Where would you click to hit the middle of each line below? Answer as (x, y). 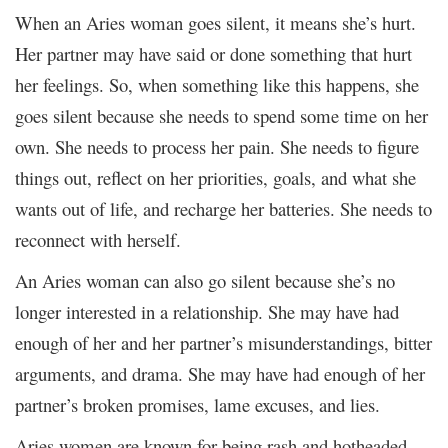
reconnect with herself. (98, 239)
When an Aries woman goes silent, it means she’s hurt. (215, 22)
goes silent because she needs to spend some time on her (221, 115)
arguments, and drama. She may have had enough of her (220, 373)
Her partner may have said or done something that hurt (213, 53)
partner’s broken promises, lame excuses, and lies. (197, 404)
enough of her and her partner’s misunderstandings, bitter (223, 342)
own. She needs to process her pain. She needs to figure (217, 146)
